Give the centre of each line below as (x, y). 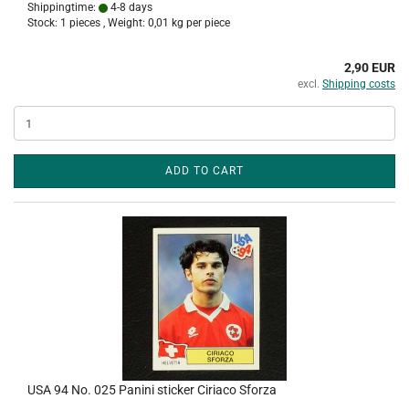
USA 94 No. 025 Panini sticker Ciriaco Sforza (152, 390)
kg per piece (199, 23)
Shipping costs (359, 84)
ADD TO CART (204, 171)
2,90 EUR (370, 68)
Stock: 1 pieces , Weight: (88, 23)
